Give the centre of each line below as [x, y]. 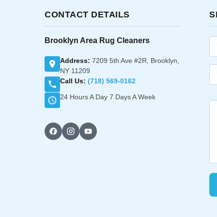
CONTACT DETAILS [87, 14]
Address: [75, 60]
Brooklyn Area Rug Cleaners [97, 40]
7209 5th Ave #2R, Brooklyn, [135, 60]
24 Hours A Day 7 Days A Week [108, 97]
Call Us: [73, 81]
